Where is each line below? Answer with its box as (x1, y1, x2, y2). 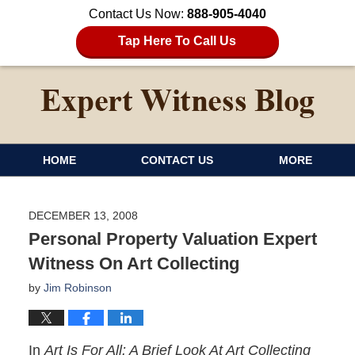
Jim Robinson (43, 281, 112, 294)
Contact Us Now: (89, 7, 187, 21)
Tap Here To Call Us (118, 34, 237, 48)
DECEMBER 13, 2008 (28, 208, 138, 222)
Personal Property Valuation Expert (28, 228, 317, 249)
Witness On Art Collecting (28, 253, 239, 273)
